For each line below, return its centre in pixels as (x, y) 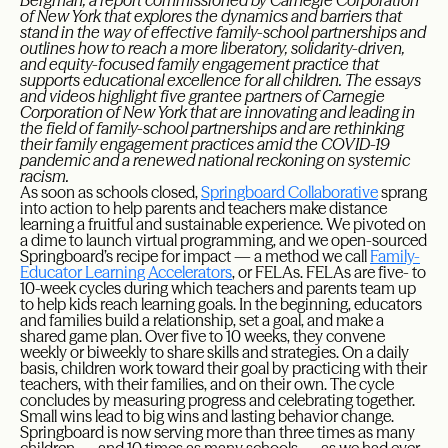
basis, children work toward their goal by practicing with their (223, 368)
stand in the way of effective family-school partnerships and (223, 32)
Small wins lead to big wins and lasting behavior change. (207, 416)
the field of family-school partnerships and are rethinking (212, 128)
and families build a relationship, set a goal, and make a (202, 320)
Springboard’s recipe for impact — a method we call (195, 256)
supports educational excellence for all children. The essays (220, 80)
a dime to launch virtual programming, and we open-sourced (223, 240)
